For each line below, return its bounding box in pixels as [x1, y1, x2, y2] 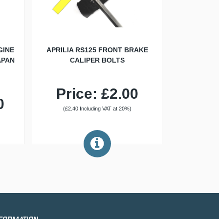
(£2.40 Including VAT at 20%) [63, 106, 131, 111]
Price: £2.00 [56, 86, 138, 102]
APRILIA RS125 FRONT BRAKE [46, 46, 148, 54]
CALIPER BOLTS [69, 56, 125, 64]
